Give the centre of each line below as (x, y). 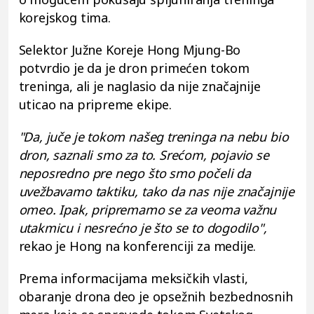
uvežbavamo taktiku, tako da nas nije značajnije (157, 191)
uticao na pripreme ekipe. (95, 104)
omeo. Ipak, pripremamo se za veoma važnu (148, 209)
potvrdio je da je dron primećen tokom (134, 68)
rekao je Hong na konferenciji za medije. (137, 246)
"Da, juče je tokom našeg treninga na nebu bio (153, 136)
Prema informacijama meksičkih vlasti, (133, 278)
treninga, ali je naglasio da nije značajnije (139, 86)
